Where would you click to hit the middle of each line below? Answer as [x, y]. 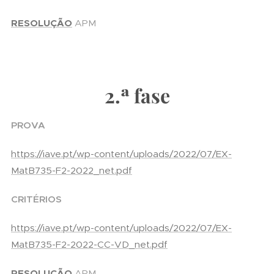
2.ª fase [137, 95]
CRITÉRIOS [36, 199]
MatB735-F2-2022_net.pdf [72, 170]
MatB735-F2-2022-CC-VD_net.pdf [89, 244]
